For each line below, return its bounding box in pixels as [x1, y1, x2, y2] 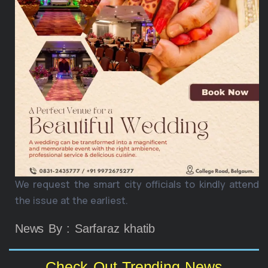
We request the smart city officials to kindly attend [15, 178, 259, 191]
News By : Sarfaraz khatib [15, 222, 155, 236]
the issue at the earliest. [15, 194, 128, 208]
